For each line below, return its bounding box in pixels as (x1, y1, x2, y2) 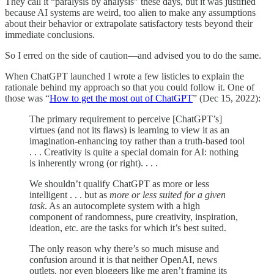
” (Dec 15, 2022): (193, 92, 261, 103)
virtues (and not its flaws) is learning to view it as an (29, 124, 229, 135)
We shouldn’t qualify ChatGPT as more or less (29, 178, 209, 189)
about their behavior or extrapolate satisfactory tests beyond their (5, 18, 253, 29)
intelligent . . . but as (29, 189, 109, 200)
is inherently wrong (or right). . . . (29, 157, 158, 168)
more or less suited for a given (109, 189, 226, 200)
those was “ (5, 92, 50, 103)
